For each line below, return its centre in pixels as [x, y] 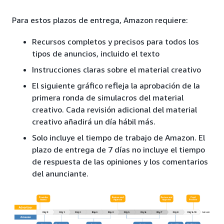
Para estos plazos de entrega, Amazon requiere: [100, 20]
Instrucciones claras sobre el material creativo [116, 69]
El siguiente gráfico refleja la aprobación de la [116, 85]
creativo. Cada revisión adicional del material [114, 109]
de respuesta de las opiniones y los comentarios [120, 161]
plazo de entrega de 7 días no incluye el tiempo [118, 149]
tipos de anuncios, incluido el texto [96, 53]
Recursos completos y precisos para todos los [115, 41]
